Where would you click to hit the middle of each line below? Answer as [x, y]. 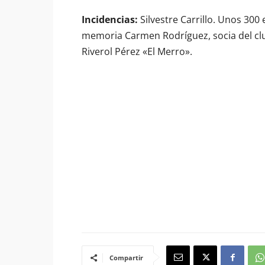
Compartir [126, 258]
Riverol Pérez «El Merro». [137, 51]
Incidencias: [110, 20]
